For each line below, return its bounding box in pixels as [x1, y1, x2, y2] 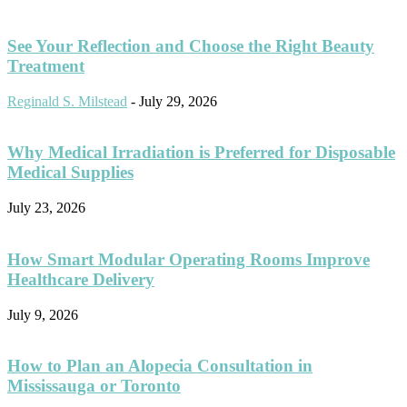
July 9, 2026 [7, 306, 78, 323]
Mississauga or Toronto [7, 376, 181, 396]
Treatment [7, 55, 84, 75]
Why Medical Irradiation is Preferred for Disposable [7, 143, 395, 163]
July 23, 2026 [7, 200, 85, 216]
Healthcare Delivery [7, 269, 154, 289]
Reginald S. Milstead [7, 93, 127, 109]
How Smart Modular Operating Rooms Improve [7, 249, 370, 269]
